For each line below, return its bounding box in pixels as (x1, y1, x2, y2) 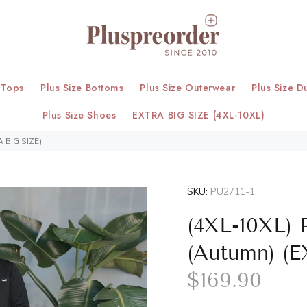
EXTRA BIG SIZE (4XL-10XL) (132, 108, 265, 122)
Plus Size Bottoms (40, 81, 124, 95)
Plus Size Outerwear (140, 81, 236, 95)
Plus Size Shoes (42, 108, 116, 122)
